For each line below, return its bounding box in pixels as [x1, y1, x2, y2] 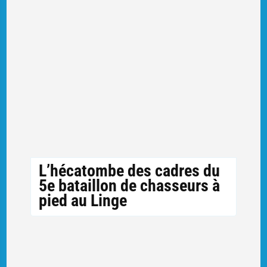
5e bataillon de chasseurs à [38, 176, 220, 196]
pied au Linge [38, 191, 127, 211]
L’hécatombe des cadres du [38, 161, 220, 181]
